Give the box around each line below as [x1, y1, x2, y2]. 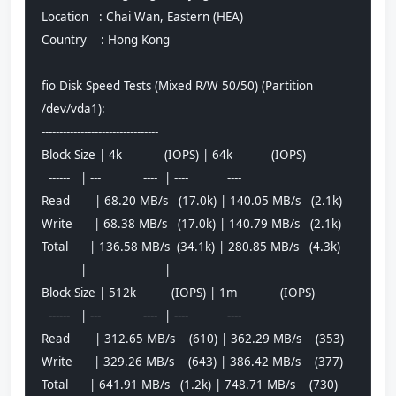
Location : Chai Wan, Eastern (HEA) [42, 8, 243, 25]
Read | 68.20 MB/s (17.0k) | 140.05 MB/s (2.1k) [42, 192, 342, 209]
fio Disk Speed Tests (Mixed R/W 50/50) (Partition [42, 77, 313, 94]
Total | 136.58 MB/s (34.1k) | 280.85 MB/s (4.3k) [42, 238, 340, 255]
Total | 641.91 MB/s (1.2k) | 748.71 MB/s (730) [42, 376, 338, 392]
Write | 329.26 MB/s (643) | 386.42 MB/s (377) [42, 353, 343, 369]
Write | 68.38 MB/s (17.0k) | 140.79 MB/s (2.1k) [42, 215, 341, 232]
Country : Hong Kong [42, 31, 170, 48]
